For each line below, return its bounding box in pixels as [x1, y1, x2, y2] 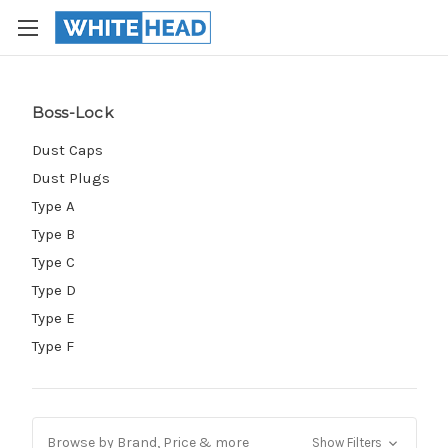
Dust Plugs [31, 168, 110, 187]
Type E [31, 308, 75, 327]
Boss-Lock [31, 103, 113, 122]
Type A [31, 196, 75, 215]
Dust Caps [31, 140, 103, 159]
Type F [31, 336, 74, 355]
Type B [31, 224, 75, 243]
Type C [31, 252, 75, 271]
